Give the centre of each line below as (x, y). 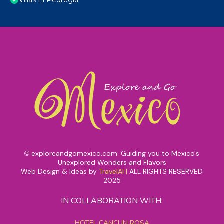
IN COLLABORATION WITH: (112, 201)
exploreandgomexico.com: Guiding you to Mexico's (115, 154)
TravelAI (111, 172)
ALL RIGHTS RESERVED (166, 172)
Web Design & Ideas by (60, 172)
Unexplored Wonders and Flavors (112, 163)
